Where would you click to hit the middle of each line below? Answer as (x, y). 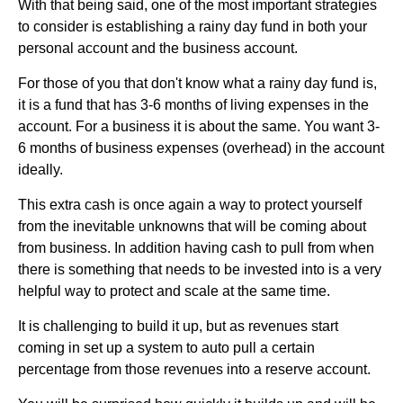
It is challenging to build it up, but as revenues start (178, 326)
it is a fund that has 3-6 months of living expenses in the (193, 104)
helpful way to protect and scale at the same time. (174, 291)
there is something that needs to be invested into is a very (200, 269)
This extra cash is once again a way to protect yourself (190, 204)
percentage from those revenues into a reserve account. (194, 369)
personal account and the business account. (158, 48)
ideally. (40, 169)
